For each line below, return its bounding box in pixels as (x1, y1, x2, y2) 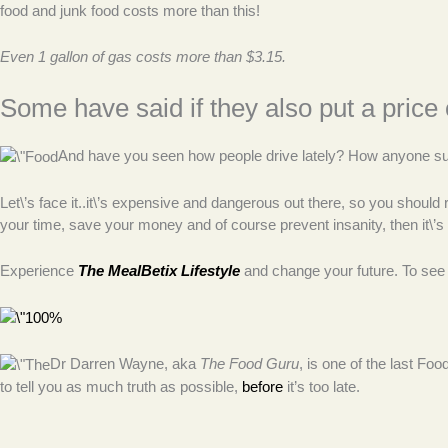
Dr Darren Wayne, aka (50, 354, 200, 372)
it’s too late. (283, 377, 360, 395)
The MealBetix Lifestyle (78, 261, 240, 279)
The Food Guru (200, 354, 299, 372)
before (242, 377, 283, 395)
